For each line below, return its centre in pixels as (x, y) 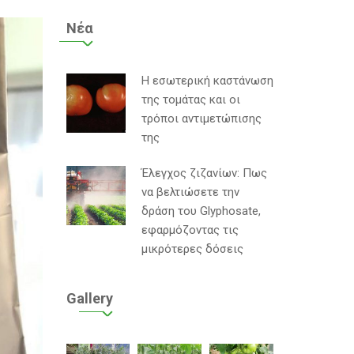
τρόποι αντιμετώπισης (201, 119)
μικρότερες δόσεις (192, 249)
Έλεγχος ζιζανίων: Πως (204, 173)
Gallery (89, 298)
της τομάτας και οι (190, 100)
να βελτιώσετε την (190, 192)
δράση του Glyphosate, (201, 211)
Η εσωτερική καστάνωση (207, 81)
